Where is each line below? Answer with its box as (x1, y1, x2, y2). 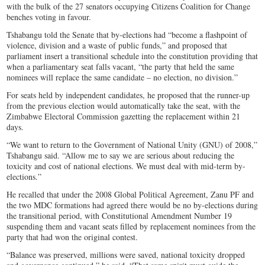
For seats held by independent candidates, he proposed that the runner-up (7, 89, 250, 101)
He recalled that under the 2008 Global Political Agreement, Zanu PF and (7, 188, 254, 200)
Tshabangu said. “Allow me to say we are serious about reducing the (7, 149, 235, 161)
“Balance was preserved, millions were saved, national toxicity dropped (7, 248, 245, 260)
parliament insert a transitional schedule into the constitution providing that (7, 50, 258, 62)
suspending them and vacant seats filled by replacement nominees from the (7, 220, 256, 232)
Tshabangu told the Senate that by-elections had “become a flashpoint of (7, 28, 248, 40)
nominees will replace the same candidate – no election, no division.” (7, 71, 238, 83)
